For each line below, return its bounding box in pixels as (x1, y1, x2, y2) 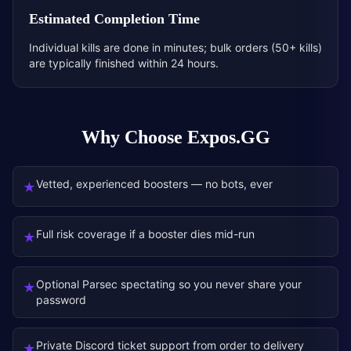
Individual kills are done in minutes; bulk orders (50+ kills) (29, 41, 322, 54)
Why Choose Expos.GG (81, 125, 270, 150)
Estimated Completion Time (29, 9, 200, 29)
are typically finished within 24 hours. (29, 56, 219, 70)
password (36, 293, 86, 306)
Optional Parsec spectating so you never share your (36, 277, 302, 291)
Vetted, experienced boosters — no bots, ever (36, 177, 273, 190)
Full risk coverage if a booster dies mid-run (36, 227, 255, 241)
